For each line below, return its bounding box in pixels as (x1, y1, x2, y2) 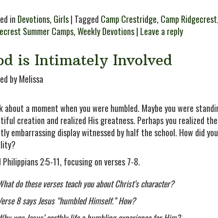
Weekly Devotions (77, 25, 134, 37)
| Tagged (69, 13, 101, 25)
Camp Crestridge (101, 13, 157, 25)
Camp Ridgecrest (161, 13, 217, 25)
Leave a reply (140, 25, 183, 37)
